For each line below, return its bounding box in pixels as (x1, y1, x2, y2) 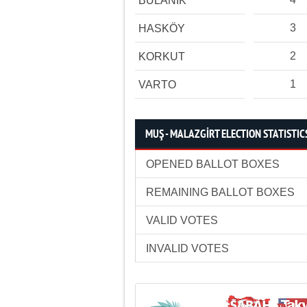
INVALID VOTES (146, 243, 229, 254)
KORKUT (138, 51, 185, 62)
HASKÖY (138, 23, 185, 34)
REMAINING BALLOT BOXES (146, 186, 295, 198)
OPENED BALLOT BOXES (146, 158, 280, 170)
